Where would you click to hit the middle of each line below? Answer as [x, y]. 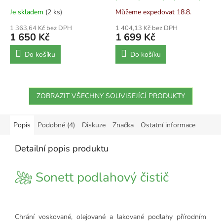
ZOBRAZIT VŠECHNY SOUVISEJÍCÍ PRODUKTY [110, 96]
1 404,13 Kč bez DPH [147, 28]
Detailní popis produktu [62, 148]
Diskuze [94, 125]
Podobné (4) [56, 125]
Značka [123, 125]
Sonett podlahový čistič [100, 178]
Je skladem [28, 12]
